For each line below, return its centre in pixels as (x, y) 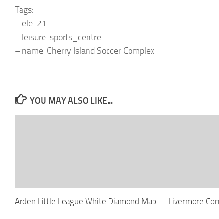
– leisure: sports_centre (58, 37)
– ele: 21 (31, 23)
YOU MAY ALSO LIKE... (71, 100)
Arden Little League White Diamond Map (86, 201)
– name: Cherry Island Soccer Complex (85, 51)
